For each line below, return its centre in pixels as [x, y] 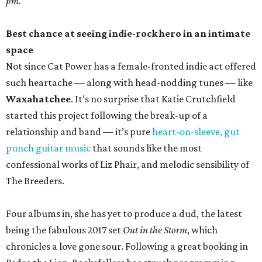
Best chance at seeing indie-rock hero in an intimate [128, 34]
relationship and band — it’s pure [79, 132]
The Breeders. [35, 181]
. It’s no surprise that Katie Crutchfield [153, 99]
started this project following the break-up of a [107, 116]
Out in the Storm [155, 230]
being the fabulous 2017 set [64, 230]
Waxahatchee [38, 99]
